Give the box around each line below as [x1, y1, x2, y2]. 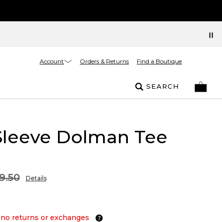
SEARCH [146, 82, 179, 90]
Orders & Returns [80, 57, 129, 65]
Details [25, 174, 47, 182]
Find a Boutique [137, 57, 182, 65]
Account [40, 57, 64, 65]
